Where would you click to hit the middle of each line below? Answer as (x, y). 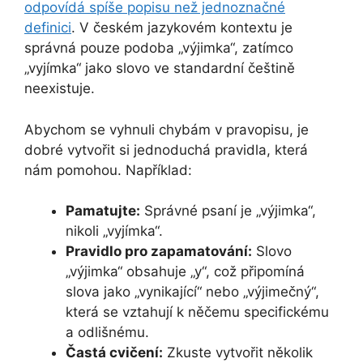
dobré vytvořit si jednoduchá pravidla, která (166, 149)
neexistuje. (60, 89)
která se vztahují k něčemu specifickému (197, 312)
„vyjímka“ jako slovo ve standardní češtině (160, 68)
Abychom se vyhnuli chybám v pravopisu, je (167, 129)
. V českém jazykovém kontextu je (182, 28)
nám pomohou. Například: (108, 170)
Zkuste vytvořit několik (238, 353)
